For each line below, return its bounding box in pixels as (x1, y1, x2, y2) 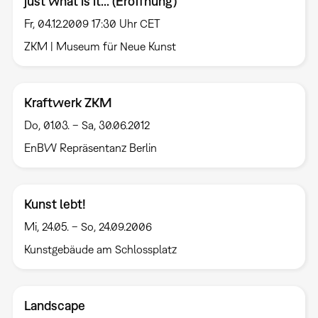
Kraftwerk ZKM (23, 95, 112, 111)
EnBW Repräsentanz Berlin (23, 141, 157, 155)
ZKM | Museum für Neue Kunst (23, 40, 176, 53)
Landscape (23, 298, 85, 314)
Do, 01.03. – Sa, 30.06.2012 (23, 119, 150, 132)
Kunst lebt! (23, 197, 86, 212)
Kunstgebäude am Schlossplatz (23, 243, 177, 256)
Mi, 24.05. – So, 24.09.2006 (23, 220, 152, 234)
